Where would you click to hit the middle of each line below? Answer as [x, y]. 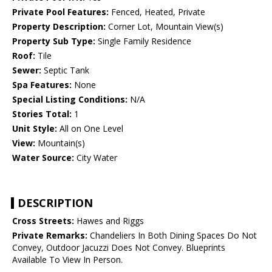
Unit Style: [35, 129]
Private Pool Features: [60, 12]
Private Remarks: [50, 236]
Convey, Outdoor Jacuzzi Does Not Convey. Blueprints [119, 248]
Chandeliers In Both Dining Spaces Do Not [172, 236]
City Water [96, 158]
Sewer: [27, 70]
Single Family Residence [143, 41]
